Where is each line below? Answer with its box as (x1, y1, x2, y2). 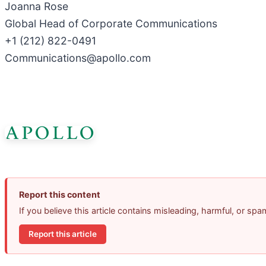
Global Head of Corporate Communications (5, 17, 217, 30)
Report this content (19, 189, 100, 199)
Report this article (28, 229, 97, 239)
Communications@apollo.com (5, 52, 151, 65)
